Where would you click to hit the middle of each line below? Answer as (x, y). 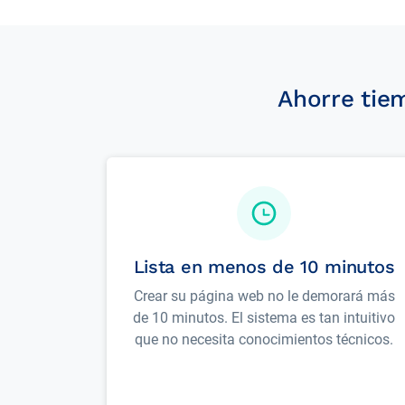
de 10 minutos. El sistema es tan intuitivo (264, 318)
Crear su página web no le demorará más (264, 296)
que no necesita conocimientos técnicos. (264, 339)
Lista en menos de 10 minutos (264, 267)
